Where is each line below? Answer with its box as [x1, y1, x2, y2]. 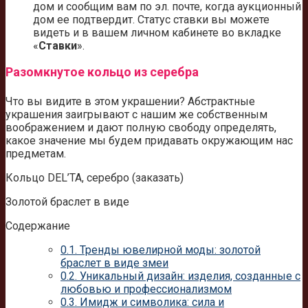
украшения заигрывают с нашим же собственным [5, 108, 267, 122]
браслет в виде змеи [60, 256, 168, 270]
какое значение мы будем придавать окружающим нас [5, 134, 293, 148]
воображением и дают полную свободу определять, [5, 121, 276, 135]
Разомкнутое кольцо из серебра [5, 65, 199, 80]
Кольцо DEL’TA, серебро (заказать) [5, 171, 184, 185]
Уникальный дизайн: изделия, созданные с [77, 269, 300, 283]
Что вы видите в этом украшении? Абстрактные [5, 95, 255, 109]
